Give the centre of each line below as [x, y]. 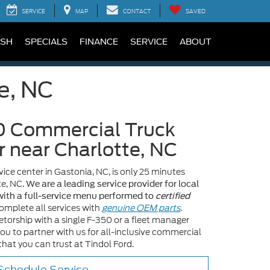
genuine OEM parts [141, 208]
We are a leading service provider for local [112, 184]
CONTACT [137, 11]
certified [173, 196]
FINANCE [99, 42]
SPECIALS [46, 42]
